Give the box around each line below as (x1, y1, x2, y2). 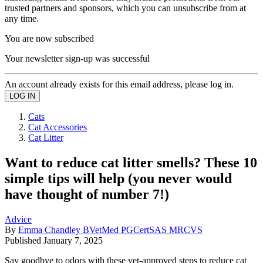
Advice (5, 214, 32, 224)
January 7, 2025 (43, 235, 103, 245)
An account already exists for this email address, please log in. (5, 79, 234, 89)
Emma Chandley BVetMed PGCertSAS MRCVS (18, 224, 203, 235)
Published (5, 235, 43, 245)
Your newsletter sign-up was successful (5, 53, 150, 63)
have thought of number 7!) (5, 186, 169, 202)
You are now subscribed (5, 33, 94, 43)
